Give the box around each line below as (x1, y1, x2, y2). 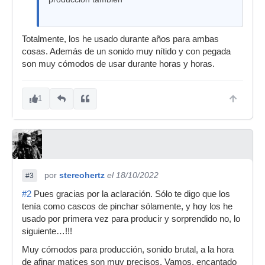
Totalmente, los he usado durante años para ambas (22, 34, 219, 44)
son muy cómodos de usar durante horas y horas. (22, 59, 215, 69)
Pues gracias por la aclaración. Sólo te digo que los (31, 189, 230, 199)
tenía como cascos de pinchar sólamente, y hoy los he (22, 202, 232, 211)
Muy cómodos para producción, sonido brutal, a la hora (22, 245, 234, 254)
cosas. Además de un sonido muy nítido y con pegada (22, 47, 231, 56)
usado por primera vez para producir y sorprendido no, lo (22, 214, 240, 224)
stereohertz (59, 170, 105, 180)
